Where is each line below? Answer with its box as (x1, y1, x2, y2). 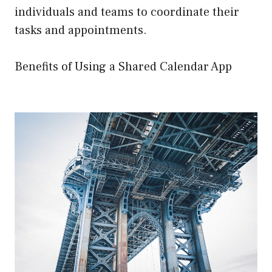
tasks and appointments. (15, 22, 147, 38)
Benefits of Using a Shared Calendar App (15, 58, 232, 75)
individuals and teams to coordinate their (15, 4, 239, 20)
